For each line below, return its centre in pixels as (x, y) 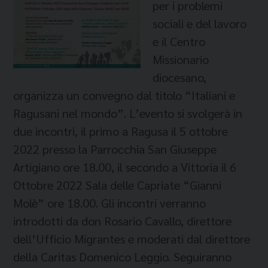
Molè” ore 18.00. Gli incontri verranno (109, 203)
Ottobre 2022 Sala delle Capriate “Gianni (117, 185)
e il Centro (179, 41)
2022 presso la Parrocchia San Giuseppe (115, 149)
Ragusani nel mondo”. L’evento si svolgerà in (128, 113)
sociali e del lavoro (200, 23)
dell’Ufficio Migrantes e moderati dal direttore (132, 239)
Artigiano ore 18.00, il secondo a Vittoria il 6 (125, 167)
